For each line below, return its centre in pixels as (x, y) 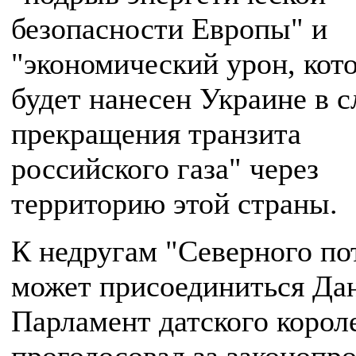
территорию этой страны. (178, 203)
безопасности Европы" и (169, 29)
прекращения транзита (156, 133)
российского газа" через (165, 168)
